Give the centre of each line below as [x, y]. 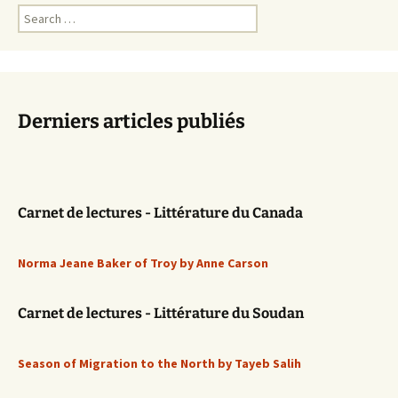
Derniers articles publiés [131, 121]
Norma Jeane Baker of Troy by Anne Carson [143, 263]
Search [36, 12]
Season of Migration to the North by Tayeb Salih [159, 363]
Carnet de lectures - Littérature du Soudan [161, 313]
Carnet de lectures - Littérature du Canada [160, 213]
